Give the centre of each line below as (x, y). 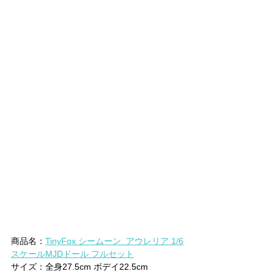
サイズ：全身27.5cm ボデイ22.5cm (80, 266)
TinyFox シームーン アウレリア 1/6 (114, 241)
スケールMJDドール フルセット (72, 254)
